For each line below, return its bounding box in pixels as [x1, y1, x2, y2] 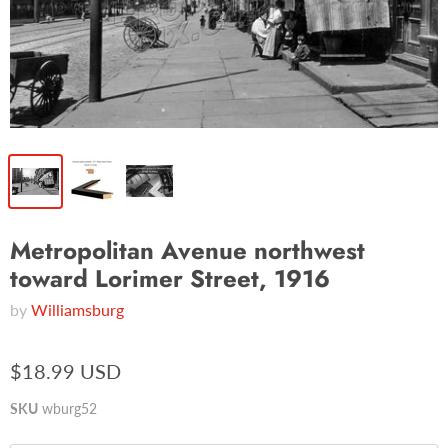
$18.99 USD [10, 358, 121, 383]
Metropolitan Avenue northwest [10, 232, 365, 268]
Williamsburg [31, 299, 124, 319]
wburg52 [42, 399, 97, 417]
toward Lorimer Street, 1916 [10, 260, 330, 296]
